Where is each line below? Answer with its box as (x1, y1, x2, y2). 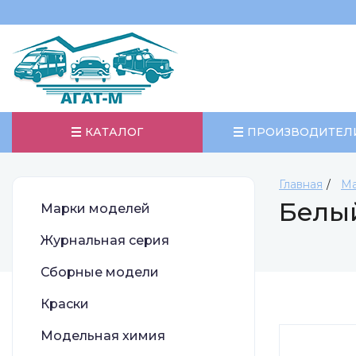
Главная (279, 177, 323, 192)
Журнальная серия (41, 233, 169, 248)
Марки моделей (41, 201, 150, 216)
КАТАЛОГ (85, 125, 143, 139)
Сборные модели (41, 265, 159, 280)
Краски (41, 296, 89, 311)
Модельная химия (41, 328, 165, 343)
